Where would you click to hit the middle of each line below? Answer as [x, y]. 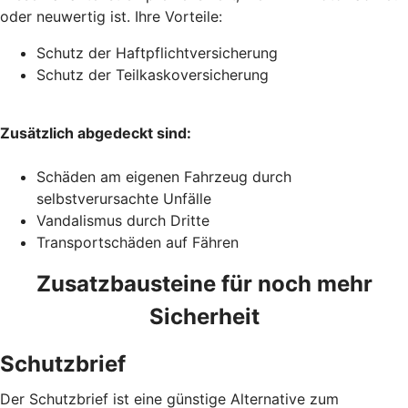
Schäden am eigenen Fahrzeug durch [164, 176]
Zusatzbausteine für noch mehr [204, 283]
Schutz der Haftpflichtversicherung [157, 52]
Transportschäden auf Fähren [138, 242]
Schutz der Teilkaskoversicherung [153, 74]
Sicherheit [204, 316]
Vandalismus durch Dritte [123, 220]
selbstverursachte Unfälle [126, 198]
